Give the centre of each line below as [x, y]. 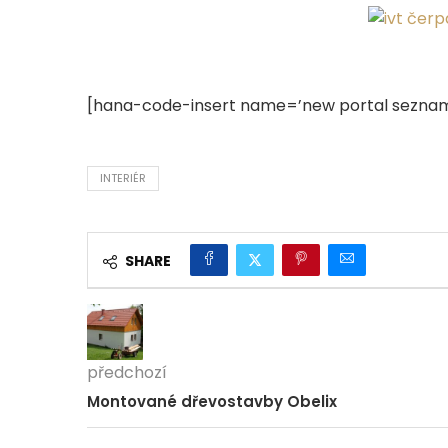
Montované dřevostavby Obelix [212, 401]
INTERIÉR [123, 177]
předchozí [127, 372]
